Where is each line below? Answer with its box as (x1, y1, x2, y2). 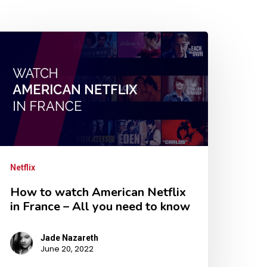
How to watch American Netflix (10, 184, 186, 200)
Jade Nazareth (41, 232, 98, 243)
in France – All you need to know (10, 198, 190, 215)
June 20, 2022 (41, 243, 94, 254)
